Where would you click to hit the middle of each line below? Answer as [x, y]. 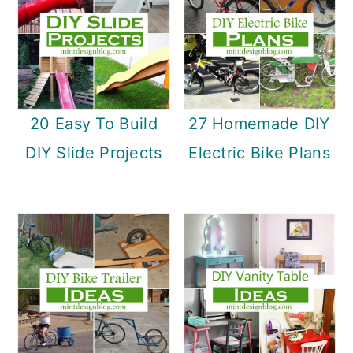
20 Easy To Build [94, 123]
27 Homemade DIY [259, 123]
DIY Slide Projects [94, 152]
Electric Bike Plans [259, 152]
